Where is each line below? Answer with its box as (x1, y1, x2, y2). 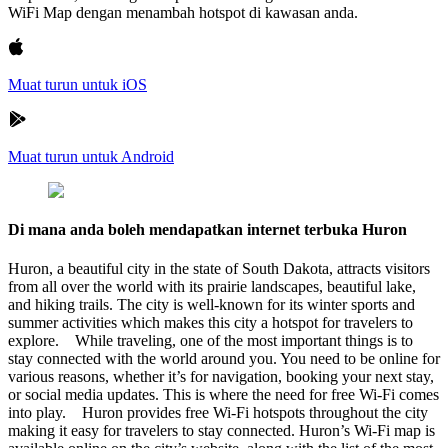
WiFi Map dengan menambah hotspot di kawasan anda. (8, 3, 358, 21)
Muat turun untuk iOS (8, 75, 147, 93)
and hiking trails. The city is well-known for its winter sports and (8, 296, 415, 314)
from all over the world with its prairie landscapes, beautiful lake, (8, 278, 416, 296)
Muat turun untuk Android (8, 147, 174, 165)
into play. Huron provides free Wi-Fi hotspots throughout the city (8, 404, 428, 422)
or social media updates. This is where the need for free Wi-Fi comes (8, 386, 439, 404)
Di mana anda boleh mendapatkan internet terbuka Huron (8, 221, 407, 239)
